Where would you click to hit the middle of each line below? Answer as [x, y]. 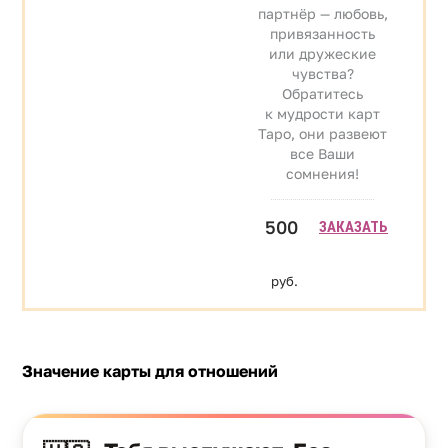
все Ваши [322, 153]
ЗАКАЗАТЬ [353, 226]
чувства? [322, 73]
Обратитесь [322, 93]
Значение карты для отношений [150, 370]
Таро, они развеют [322, 133]
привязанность [322, 33]
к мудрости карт [322, 113]
